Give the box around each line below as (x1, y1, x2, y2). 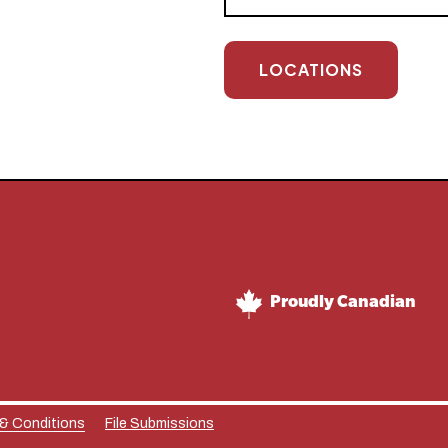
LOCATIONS (259, 59, 363, 80)
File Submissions (105, 416, 214, 431)
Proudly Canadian (270, 295, 416, 313)
